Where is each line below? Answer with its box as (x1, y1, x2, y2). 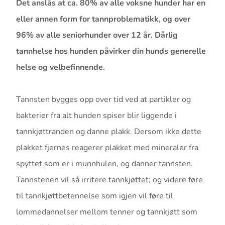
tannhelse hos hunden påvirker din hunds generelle (16, 46, 206, 57)
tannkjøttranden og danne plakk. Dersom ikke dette (16, 126, 201, 138)
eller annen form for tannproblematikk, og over (16, 14, 190, 25)
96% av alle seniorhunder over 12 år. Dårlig (16, 30, 178, 41)
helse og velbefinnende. (16, 62, 105, 73)
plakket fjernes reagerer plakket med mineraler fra (16, 142, 198, 154)
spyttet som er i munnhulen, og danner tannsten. (16, 158, 193, 170)
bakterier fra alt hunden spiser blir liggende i (16, 110, 177, 122)
